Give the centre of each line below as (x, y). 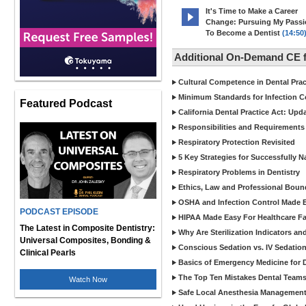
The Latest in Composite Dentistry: (87, 228)
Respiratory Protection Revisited (237, 142)
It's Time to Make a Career (252, 11)
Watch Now (88, 279)
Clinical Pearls (48, 253)
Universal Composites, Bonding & (85, 240)
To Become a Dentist (243, 33)
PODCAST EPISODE (59, 212)
